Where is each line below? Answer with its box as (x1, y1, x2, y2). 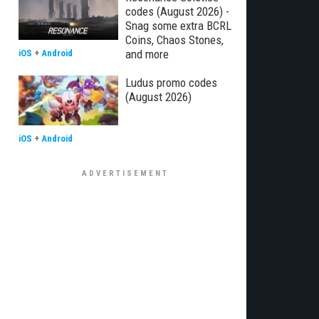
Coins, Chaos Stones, (125, 33, 224, 47)
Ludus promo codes (125, 75, 217, 90)
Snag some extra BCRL (125, 19, 231, 33)
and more (125, 47, 169, 61)
